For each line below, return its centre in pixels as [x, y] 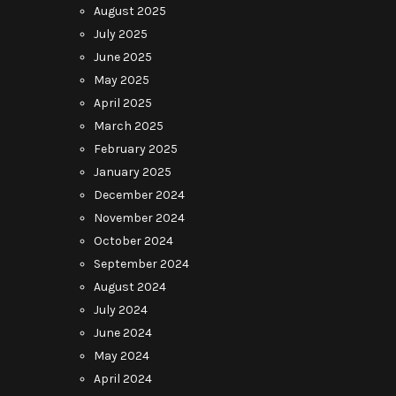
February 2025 [136, 149]
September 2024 [141, 264]
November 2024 [139, 218]
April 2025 [123, 103]
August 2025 [130, 11]
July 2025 [121, 34]
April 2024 [123, 379]
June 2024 [123, 333]
